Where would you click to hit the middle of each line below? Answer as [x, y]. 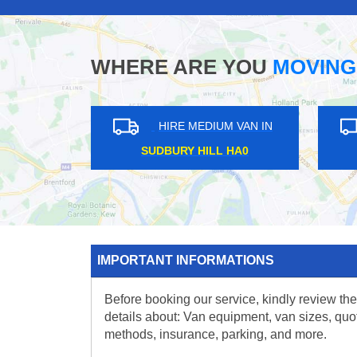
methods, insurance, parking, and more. [216, 335]
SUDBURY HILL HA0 [127, 151]
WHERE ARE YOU [179, 67]
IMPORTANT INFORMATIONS [186, 261]
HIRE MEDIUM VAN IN [147, 126]
